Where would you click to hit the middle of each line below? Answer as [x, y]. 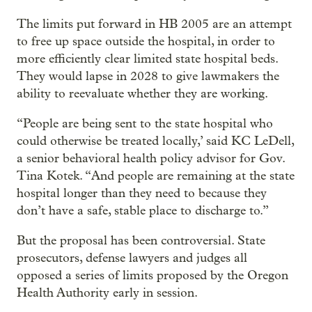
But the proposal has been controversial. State [141, 241]
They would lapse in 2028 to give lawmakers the [148, 77]
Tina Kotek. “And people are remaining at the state [156, 176]
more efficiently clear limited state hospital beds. [147, 59]
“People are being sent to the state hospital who [145, 124]
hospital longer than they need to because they [142, 194]
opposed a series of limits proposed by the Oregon [153, 276]
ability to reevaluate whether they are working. [142, 94]
